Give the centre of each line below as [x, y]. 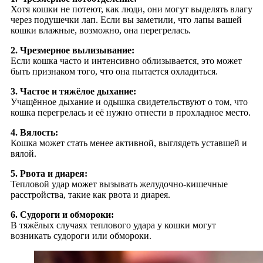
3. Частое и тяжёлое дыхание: [73, 92]
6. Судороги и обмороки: [62, 215]
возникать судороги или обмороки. [81, 236]
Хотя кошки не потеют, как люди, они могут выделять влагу [131, 9]
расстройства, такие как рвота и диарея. [90, 195]
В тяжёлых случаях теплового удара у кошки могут [113, 225]
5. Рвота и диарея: [49, 174]
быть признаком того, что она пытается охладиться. [114, 72]
